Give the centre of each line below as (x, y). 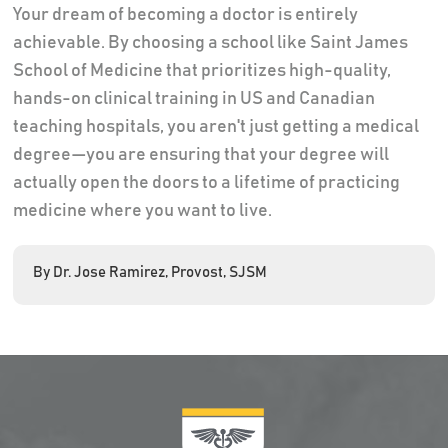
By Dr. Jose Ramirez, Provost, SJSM (149, 272)
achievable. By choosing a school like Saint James (210, 42)
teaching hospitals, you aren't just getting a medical (215, 126)
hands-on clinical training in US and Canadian (193, 98)
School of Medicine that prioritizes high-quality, (201, 70)
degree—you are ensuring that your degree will (200, 154)
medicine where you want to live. (142, 210)
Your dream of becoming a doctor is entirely (185, 14)
